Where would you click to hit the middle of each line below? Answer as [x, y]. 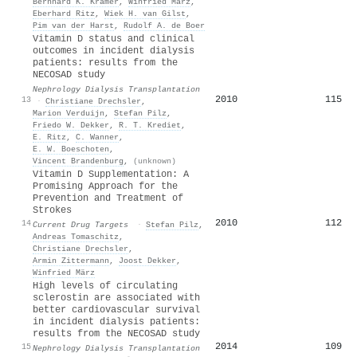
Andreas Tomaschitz [76, 236]
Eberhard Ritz [64, 13]
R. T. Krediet [150, 125]
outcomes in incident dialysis [114, 51]
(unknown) [155, 161]
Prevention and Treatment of [108, 198]
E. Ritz [49, 137]
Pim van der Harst [73, 25]
